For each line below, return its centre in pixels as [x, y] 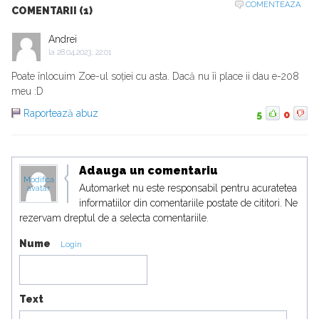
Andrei [63, 40]
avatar [38, 189]
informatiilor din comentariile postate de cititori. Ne [188, 203]
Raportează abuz [61, 114]
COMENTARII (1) [52, 11]
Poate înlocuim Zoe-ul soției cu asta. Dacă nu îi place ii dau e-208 [155, 77]
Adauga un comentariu [148, 171]
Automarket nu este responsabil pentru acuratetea [188, 188]
